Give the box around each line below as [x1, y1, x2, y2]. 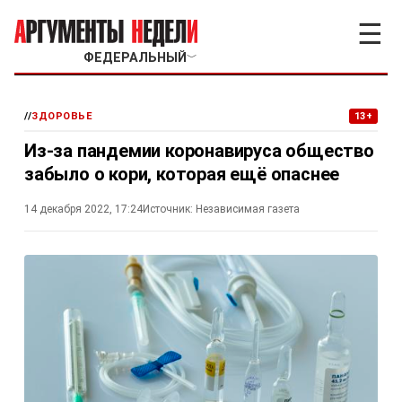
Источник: [143, 203, 193, 215]
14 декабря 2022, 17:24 [24, 203, 143, 215]
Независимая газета [196, 203, 300, 215]
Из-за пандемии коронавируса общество [24, 140, 374, 162]
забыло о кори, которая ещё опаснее [24, 163, 340, 185]
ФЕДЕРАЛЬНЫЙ [83, 50, 187, 66]
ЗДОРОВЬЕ [31, 110, 93, 122]
